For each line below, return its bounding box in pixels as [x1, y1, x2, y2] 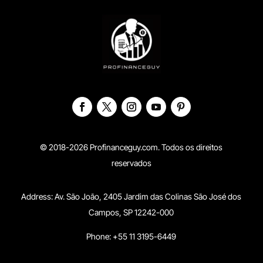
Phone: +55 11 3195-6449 [86, 231, 177, 241]
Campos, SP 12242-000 [89, 207, 174, 217]
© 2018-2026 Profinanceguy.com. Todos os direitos [40, 141, 223, 152]
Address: [21, 191, 55, 201]
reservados [111, 157, 151, 168]
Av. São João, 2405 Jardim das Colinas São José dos [55, 191, 242, 201]
